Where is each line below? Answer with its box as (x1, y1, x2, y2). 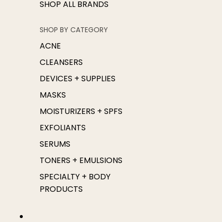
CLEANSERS (40, 56, 83, 68)
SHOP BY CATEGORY (40, 25, 108, 35)
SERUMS (40, 138, 70, 150)
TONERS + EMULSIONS (40, 155, 122, 166)
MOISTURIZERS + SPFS (40, 106, 122, 117)
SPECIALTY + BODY (40, 171, 111, 182)
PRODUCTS (40, 183, 83, 195)
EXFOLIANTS (40, 122, 86, 133)
